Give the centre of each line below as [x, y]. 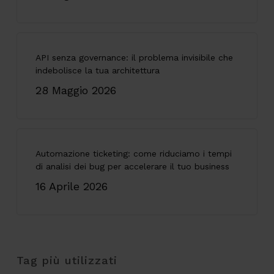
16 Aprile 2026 [71, 187]
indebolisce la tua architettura [97, 71]
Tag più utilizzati [67, 261]
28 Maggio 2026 [76, 91]
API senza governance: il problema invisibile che [134, 58]
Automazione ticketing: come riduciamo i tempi [133, 154]
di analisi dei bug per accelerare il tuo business [132, 167]
